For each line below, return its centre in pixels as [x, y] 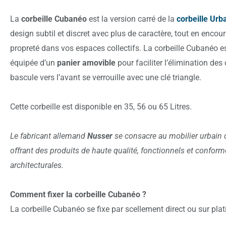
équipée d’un [34, 63]
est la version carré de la [132, 19]
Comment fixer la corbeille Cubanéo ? [78, 194]
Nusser [100, 136]
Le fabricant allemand [49, 136]
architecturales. [39, 165]
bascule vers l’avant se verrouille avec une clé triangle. [106, 77]
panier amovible [86, 63]
